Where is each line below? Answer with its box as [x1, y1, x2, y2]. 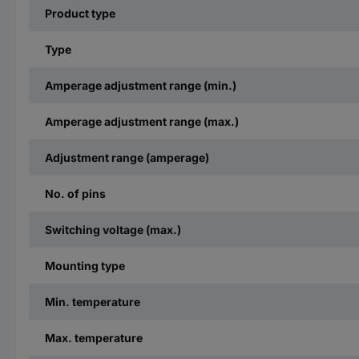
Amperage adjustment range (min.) [45, 79, 236, 92]
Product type [45, 6, 115, 20]
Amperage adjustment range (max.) [45, 115, 239, 128]
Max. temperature [45, 331, 143, 345]
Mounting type [45, 259, 125, 272]
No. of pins [45, 187, 106, 200]
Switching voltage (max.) [45, 223, 181, 236]
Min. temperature [45, 295, 140, 309]
